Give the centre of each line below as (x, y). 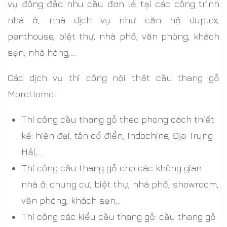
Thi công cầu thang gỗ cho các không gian (111, 168)
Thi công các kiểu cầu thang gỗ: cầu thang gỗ (119, 216)
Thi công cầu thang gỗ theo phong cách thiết (118, 119)
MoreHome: (31, 94)
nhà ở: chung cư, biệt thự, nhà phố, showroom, (120, 184)
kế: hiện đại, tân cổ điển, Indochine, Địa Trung (117, 135)
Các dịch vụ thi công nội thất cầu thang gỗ (113, 78)
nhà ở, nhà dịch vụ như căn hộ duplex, (113, 20)
